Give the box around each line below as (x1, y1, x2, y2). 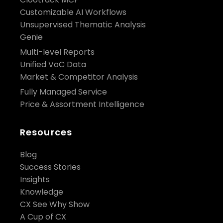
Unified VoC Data (20, 59, 86, 70)
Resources (20, 126, 73, 138)
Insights (20, 174, 50, 185)
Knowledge (20, 186, 63, 198)
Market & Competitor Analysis (20, 71, 138, 83)
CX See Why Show (20, 199, 90, 210)
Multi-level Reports (20, 46, 95, 58)
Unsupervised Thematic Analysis (20, 19, 146, 30)
